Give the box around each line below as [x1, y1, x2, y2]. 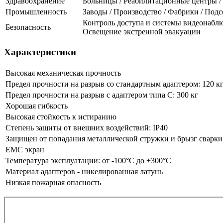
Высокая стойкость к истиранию [5, 112, 116, 121]
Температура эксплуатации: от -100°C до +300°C [5, 156, 171, 165]
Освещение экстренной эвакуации [83, 27, 201, 36]
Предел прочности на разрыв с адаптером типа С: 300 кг [5, 91, 198, 100]
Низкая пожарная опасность [5, 178, 101, 187]
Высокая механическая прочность [5, 69, 121, 78]
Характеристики [4, 47, 76, 58]
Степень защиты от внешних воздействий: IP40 [5, 123, 168, 132]
